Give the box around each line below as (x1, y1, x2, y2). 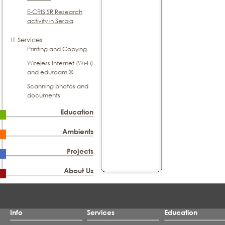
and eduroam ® (27, 68, 73, 76)
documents (27, 91, 60, 99)
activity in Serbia (27, 17, 73, 25)
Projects (67, 147, 94, 155)
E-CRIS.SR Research (27, 8, 82, 16)
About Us (64, 166, 94, 175)
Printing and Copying (27, 45, 87, 53)
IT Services (11, 36, 42, 44)
